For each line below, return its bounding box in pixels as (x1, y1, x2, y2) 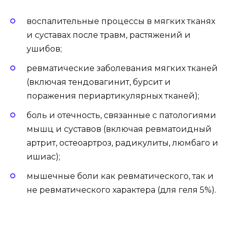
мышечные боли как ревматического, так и (27, 171, 214, 181)
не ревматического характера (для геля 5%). (27, 185, 216, 195)
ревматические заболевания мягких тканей (27, 63, 218, 73)
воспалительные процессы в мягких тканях (27, 16, 215, 26)
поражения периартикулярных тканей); (27, 90, 199, 101)
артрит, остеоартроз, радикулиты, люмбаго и (27, 138, 218, 148)
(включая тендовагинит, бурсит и (27, 77, 171, 87)
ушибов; (27, 43, 62, 54)
